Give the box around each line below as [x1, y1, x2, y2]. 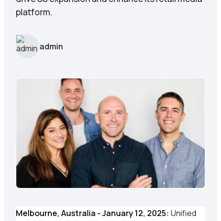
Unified [171, 208, 196, 219]
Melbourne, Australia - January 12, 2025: [16, 208, 169, 219]
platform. [16, 6, 52, 18]
